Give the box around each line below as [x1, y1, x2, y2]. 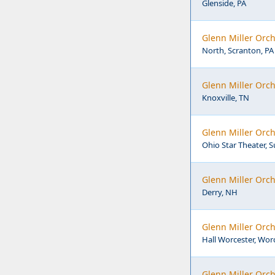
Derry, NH [202, 187, 238, 198]
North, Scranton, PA [202, 45, 274, 56]
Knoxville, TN [202, 92, 249, 103]
